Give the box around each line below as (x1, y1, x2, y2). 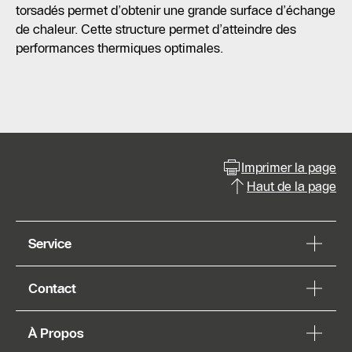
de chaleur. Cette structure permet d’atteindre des (16, 21, 296, 38)
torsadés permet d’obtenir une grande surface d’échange (16, 2, 335, 19)
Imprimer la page (241, 159, 336, 176)
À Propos (28, 325, 84, 342)
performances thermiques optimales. (16, 40, 223, 57)
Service (28, 236, 71, 252)
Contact (28, 280, 76, 297)
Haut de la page (247, 178, 336, 195)
